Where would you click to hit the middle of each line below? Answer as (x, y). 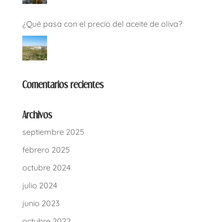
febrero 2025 (46, 149)
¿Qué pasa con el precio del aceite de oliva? (102, 24)
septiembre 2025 (53, 132)
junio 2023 (41, 203)
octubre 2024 (46, 167)
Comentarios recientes (63, 84)
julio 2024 (39, 185)
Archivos (37, 114)
